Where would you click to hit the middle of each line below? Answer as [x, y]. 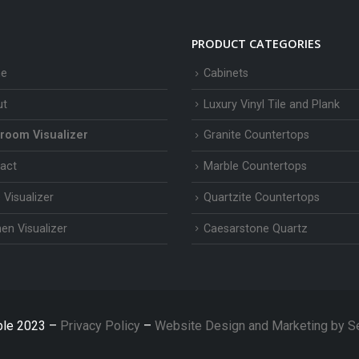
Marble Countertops [255, 167]
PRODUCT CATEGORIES [256, 44]
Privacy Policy [102, 326]
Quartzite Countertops [262, 197]
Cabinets [226, 73]
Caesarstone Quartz [256, 228]
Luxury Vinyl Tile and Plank [272, 104]
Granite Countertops [256, 135]
